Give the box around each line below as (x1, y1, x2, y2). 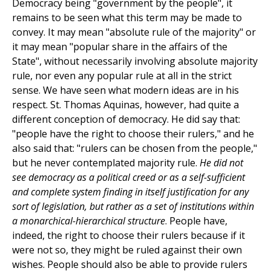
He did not (200, 156, 243, 170)
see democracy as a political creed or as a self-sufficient (12, 171, 245, 184)
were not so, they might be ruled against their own (12, 243, 242, 257)
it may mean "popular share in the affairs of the (12, 40, 227, 54)
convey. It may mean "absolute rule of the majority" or (12, 25, 256, 39)
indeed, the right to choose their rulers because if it (12, 229, 245, 243)
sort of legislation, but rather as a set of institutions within (12, 200, 254, 214)
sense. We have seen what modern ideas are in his (12, 83, 239, 97)
